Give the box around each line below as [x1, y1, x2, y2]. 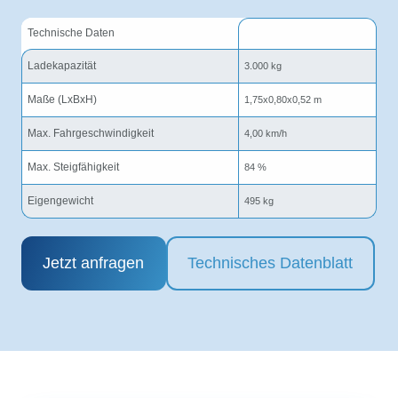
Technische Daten [28, 27, 115, 40]
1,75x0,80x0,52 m [244, 94, 322, 106]
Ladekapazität [28, 60, 96, 73]
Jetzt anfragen [43, 254, 145, 273]
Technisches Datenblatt [187, 254, 354, 273]
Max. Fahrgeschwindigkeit [28, 127, 154, 140]
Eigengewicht [28, 195, 93, 208]
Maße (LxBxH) [28, 93, 97, 107]
